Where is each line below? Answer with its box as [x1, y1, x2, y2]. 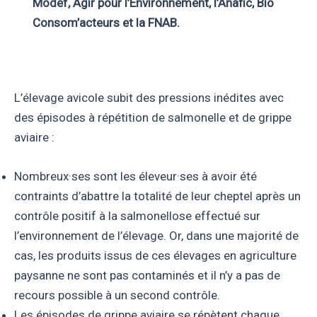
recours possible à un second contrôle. [14, 288, 220, 303]
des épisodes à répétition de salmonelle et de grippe [14, 110, 292, 125]
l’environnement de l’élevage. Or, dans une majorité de [14, 229, 299, 243]
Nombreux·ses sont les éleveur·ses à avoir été [14, 169, 257, 184]
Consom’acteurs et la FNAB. [32, 16, 180, 30]
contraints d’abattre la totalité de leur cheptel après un [14, 189, 301, 204]
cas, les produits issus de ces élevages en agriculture [14, 248, 296, 263]
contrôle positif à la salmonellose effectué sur [14, 209, 260, 224]
